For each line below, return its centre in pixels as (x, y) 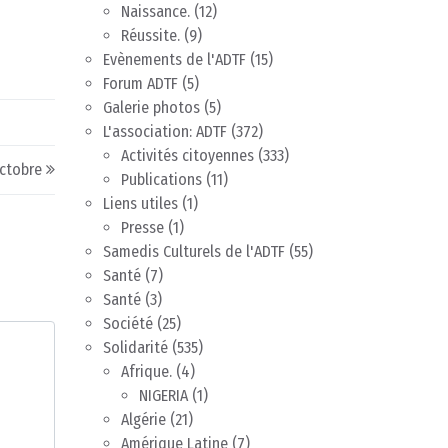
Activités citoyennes (187, 156)
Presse (142, 228)
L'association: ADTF (165, 132)
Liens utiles (140, 204)
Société (128, 324)
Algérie (143, 420)
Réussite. (150, 36)
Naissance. (155, 12)
